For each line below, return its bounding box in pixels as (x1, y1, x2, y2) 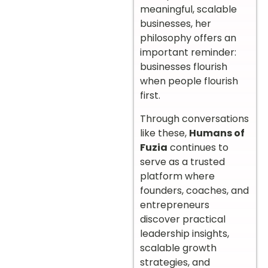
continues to (167, 140, 229, 154)
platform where (140, 169, 215, 183)
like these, (140, 126, 189, 140)
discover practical (140, 212, 226, 226)
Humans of (189, 126, 245, 140)
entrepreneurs (140, 197, 209, 212)
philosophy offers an (140, 31, 236, 45)
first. (140, 89, 160, 103)
